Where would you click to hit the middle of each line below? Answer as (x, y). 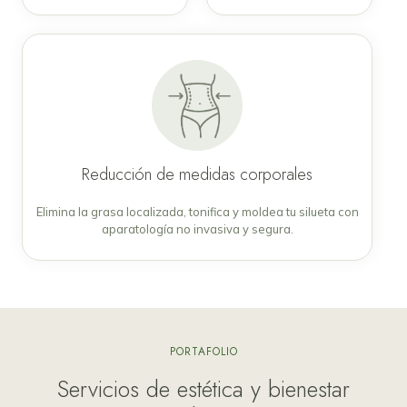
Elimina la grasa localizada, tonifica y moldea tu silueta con (197, 211)
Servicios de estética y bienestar (203, 388)
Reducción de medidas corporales (197, 174)
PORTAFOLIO (203, 351)
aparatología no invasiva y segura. (197, 228)
